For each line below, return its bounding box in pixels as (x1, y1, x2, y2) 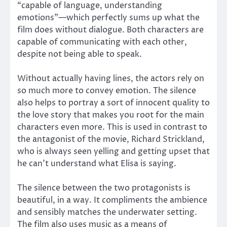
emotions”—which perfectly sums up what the (17, 12, 200, 24)
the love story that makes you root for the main (17, 109, 204, 121)
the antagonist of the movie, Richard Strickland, (17, 134, 205, 145)
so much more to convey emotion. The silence (17, 85, 196, 97)
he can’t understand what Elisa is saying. (17, 158, 176, 170)
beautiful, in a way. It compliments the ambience (17, 195, 207, 206)
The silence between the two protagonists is (17, 182, 191, 194)
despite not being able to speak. (17, 49, 142, 60)
